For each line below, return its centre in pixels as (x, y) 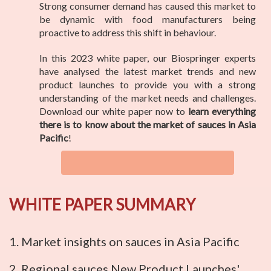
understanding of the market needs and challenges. (148, 98)
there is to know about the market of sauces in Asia (148, 125)
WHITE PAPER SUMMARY (102, 205)
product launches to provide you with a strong (148, 85)
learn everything (222, 111)
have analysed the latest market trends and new (148, 71)
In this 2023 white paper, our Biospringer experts (148, 58)
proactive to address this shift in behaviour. (128, 33)
